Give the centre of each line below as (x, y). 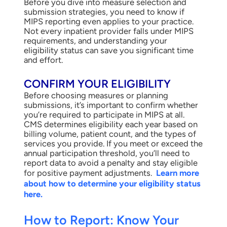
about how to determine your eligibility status (112, 184)
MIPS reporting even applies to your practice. (108, 22)
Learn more (177, 173)
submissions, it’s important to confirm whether (111, 105)
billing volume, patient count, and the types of (110, 134)
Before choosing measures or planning (96, 96)
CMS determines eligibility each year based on (110, 124)
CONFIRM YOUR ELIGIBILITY (97, 84)
